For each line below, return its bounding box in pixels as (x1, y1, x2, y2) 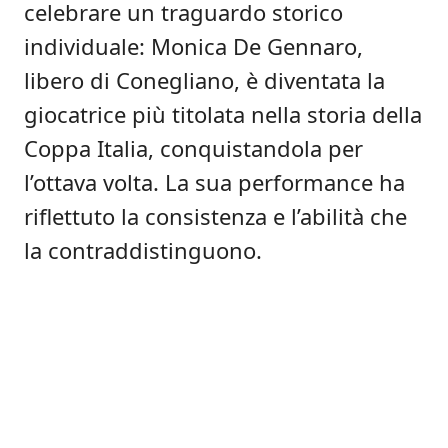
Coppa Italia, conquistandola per (24, 133, 363, 163)
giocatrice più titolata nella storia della (24, 99, 422, 129)
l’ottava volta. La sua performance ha (24, 167, 405, 197)
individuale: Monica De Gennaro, (24, 31, 363, 61)
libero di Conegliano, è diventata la (24, 65, 385, 95)
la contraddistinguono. (24, 235, 262, 265)
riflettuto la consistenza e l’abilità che (24, 201, 407, 231)
